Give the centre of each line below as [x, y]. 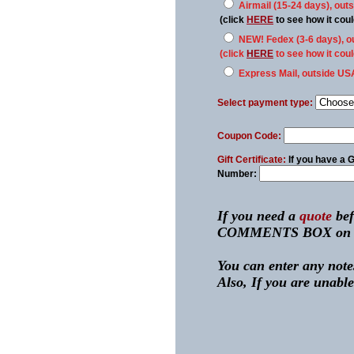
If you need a [258, 216]
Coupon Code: [249, 136]
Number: [238, 174]
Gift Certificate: [253, 160]
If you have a [318, 160]
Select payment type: [265, 103]
